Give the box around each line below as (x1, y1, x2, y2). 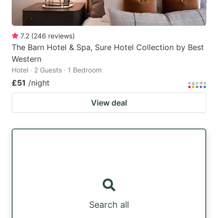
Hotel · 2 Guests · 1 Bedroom (12, 66, 102, 74)
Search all (89, 200, 129, 210)
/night (28, 78, 50, 88)
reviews (48, 32, 73, 40)
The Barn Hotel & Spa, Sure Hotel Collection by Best (12, 42, 204, 53)
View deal (91, 98, 127, 108)
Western (12, 54, 41, 64)
